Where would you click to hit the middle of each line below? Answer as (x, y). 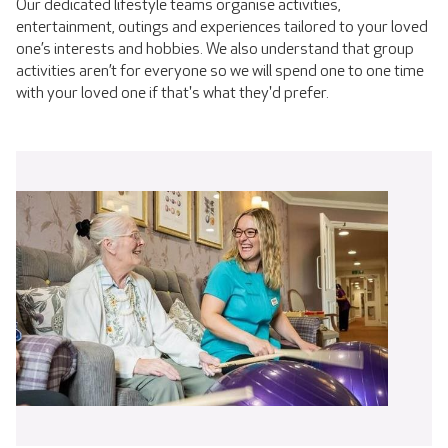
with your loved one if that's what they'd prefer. (172, 93)
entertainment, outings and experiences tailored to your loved (222, 27)
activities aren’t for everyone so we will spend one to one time (220, 71)
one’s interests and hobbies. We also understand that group (215, 49)
